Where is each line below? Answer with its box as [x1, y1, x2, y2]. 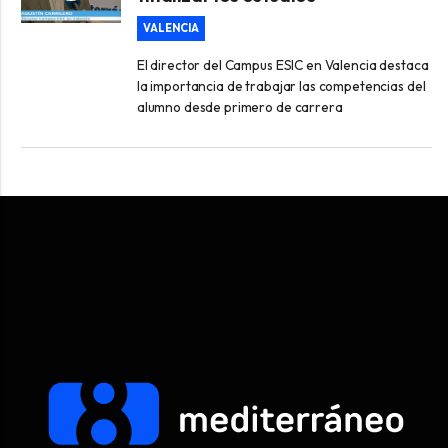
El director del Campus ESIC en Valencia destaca [136, 55, 429, 74]
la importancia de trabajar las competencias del [136, 76, 426, 95]
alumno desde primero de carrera [136, 97, 343, 116]
